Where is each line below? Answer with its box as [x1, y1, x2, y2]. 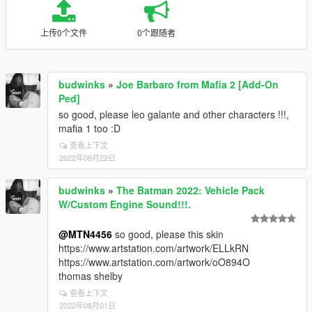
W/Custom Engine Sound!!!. [58, 197, 191, 211]
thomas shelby [58, 269, 123, 283]
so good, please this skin [112, 227, 224, 241]
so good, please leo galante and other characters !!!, [58, 107, 289, 121]
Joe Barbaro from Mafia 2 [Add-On [116, 77, 279, 91]
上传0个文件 [40, 26, 87, 38]
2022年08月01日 [59, 299, 116, 311]
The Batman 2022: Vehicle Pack [116, 183, 265, 197]
